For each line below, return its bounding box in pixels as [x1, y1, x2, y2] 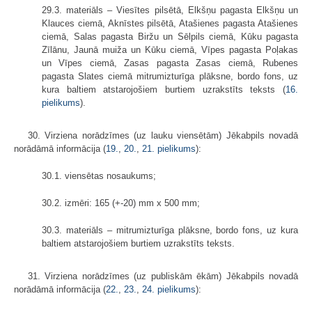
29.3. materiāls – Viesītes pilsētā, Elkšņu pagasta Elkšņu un [42, 4, 298, 15]
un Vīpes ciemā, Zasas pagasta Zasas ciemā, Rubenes [42, 57, 298, 68]
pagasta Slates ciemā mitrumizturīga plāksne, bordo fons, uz [42, 70, 298, 81]
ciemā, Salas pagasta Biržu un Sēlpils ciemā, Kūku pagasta [42, 31, 298, 42]
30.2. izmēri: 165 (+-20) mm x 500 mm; [42, 197, 200, 208]
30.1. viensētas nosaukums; [42, 170, 156, 181]
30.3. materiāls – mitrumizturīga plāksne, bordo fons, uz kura [42, 224, 298, 235]
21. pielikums [142, 143, 196, 154]
